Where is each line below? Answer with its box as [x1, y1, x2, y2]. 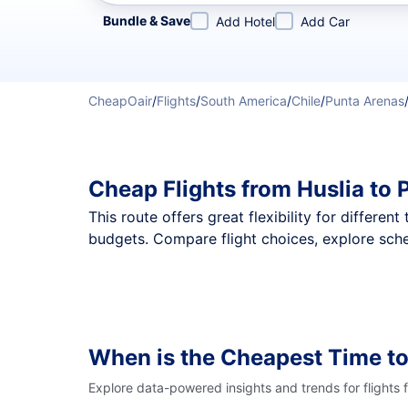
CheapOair [88, 93, 152, 108]
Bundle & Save [103, 13, 190, 28]
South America [200, 93, 287, 108]
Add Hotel [216, 14, 275, 29]
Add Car [301, 14, 350, 29]
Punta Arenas [325, 93, 404, 108]
